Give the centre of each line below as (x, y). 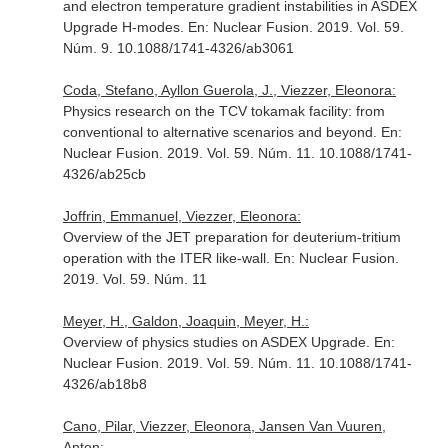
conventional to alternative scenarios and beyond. (221, 132)
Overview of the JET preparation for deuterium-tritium (231, 237)
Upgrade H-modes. (125, 27)
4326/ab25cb (104, 174)
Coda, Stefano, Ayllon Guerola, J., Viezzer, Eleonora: (229, 90)
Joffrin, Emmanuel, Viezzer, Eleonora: (181, 216)
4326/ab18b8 (104, 384)
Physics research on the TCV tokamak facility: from (223, 111)
